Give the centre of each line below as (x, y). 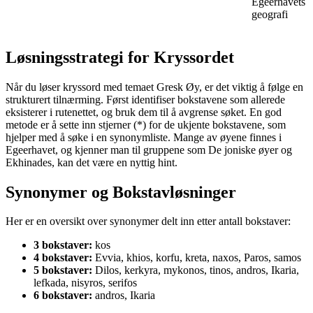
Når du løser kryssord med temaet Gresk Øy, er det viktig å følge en (154, 87)
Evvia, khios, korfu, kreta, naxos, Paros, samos (197, 258)
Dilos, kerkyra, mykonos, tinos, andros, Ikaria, (196, 270)
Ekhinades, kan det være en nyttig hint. (92, 162)
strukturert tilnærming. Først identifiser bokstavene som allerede (145, 99)
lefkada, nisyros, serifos (85, 283)
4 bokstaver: (63, 258)
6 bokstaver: (63, 296)
